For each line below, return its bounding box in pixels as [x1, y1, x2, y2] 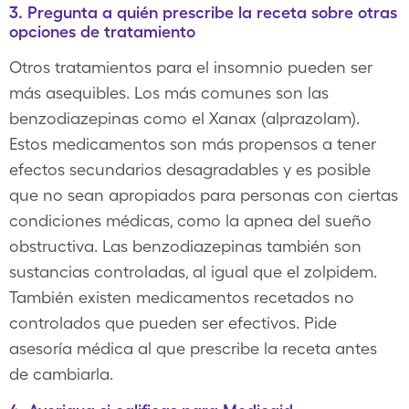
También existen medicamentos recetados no [9, 288, 354, 307]
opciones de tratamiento [9, 22, 195, 41]
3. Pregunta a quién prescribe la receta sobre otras [9, 3, 397, 22]
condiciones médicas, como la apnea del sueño [9, 211, 372, 230]
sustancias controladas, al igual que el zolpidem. [9, 262, 377, 281]
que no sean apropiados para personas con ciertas [9, 185, 398, 204]
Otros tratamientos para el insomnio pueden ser [9, 58, 372, 77]
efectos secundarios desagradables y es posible [9, 160, 371, 179]
